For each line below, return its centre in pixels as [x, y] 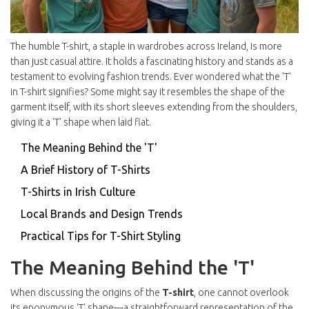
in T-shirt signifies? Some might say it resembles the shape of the [148, 92]
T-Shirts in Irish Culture [78, 192]
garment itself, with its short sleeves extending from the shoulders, [154, 107]
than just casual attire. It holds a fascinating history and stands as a [152, 62]
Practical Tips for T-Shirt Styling [101, 236]
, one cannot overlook [241, 293]
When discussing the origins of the [86, 293]
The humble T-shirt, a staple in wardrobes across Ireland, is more [146, 47]
